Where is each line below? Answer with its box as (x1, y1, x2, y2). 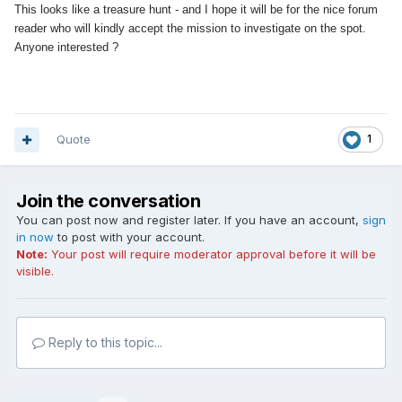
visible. (16, 264, 54, 278)
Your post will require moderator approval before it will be (48, 247, 376, 261)
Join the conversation (16, 190, 201, 212)
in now (16, 230, 54, 244)
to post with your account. (54, 230, 205, 244)
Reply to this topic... (45, 335, 162, 350)
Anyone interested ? (14, 40, 122, 54)
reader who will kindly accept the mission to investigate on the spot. (14, 22, 366, 35)
